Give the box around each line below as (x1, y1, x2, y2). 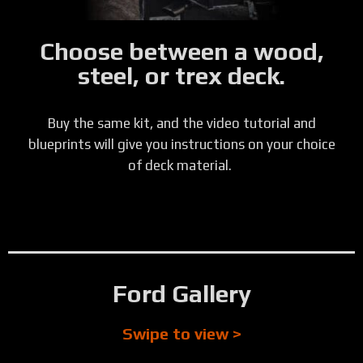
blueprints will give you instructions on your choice (28, 136, 335, 153)
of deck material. (128, 157, 235, 174)
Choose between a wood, (39, 37, 324, 66)
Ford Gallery (112, 279, 251, 308)
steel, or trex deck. (78, 62, 285, 91)
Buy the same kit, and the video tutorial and (47, 115, 316, 132)
